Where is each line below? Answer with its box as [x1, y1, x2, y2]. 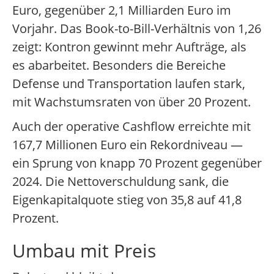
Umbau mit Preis [12, 238, 156, 264]
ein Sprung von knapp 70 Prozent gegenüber [12, 155, 262, 172]
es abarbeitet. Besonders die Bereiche [12, 57, 226, 74]
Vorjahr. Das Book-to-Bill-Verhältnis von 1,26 [12, 20, 261, 37]
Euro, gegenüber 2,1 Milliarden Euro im [12, 2, 231, 19]
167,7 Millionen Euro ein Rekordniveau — [12, 136, 243, 154]
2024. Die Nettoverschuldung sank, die [12, 173, 229, 190]
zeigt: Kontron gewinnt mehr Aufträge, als [12, 39, 246, 56]
